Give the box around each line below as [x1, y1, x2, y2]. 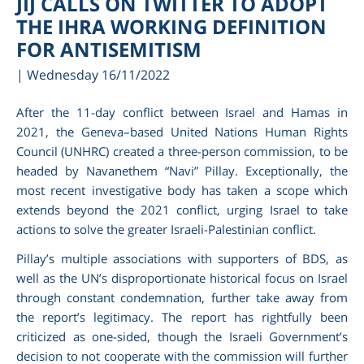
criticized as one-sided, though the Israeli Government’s [16, 328, 348, 345]
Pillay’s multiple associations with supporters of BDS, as [16, 250, 348, 267]
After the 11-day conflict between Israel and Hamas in [16, 104, 348, 121]
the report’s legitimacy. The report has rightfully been [16, 309, 348, 326]
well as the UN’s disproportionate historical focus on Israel [16, 270, 348, 287]
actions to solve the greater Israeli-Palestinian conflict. [16, 221, 316, 238]
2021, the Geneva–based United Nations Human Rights [16, 123, 348, 141]
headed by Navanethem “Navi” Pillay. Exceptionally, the [16, 162, 348, 180]
